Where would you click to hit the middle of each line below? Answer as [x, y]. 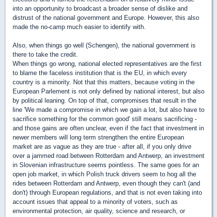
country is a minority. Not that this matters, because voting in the [104, 82]
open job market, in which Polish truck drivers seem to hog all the [104, 174]
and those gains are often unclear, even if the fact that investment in [108, 128]
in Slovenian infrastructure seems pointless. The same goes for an [106, 165]
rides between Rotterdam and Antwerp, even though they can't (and [106, 184]
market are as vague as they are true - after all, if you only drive [102, 147]
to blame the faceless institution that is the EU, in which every [100, 73]
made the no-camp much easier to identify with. [79, 27]
